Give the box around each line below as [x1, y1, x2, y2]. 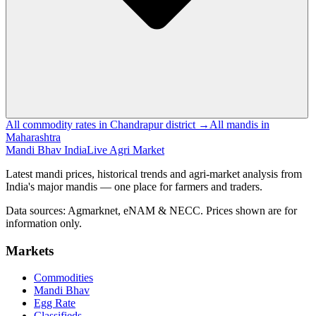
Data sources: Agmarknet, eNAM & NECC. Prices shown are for [6, 204, 297, 217]
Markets [6, 243, 54, 258]
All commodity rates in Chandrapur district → [6, 118, 209, 130]
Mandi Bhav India [6, 143, 87, 156]
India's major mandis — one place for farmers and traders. [6, 180, 262, 193]
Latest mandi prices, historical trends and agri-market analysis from [6, 167, 302, 180]
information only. [6, 217, 82, 229]
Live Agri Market [87, 143, 164, 156]
